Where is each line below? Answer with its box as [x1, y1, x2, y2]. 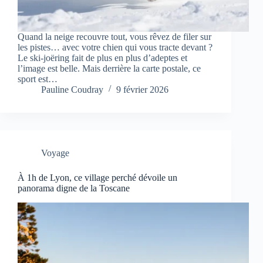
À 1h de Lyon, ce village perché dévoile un [18, 173, 177, 183]
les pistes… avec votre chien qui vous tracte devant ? [18, 42, 213, 53]
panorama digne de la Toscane [18, 183, 130, 194]
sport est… [18, 74, 58, 85]
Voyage [41, 148, 69, 159]
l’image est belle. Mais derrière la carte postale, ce [18, 63, 201, 74]
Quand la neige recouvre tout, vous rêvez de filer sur [18, 32, 211, 42]
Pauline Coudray [41, 85, 103, 95]
